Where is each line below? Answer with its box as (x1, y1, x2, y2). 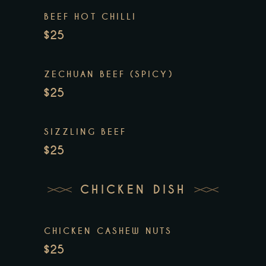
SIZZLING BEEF (44, 126, 127, 137)
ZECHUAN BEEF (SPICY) (44, 68, 173, 80)
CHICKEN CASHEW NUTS (44, 225, 173, 236)
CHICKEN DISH (80, 182, 186, 198)
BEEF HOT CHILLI (44, 11, 137, 22)
